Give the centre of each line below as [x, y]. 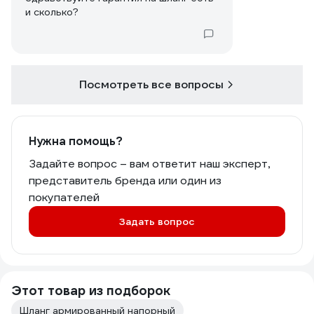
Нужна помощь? [76, 141]
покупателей [64, 197]
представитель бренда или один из [125, 180]
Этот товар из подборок [91, 291]
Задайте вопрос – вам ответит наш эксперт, [149, 164]
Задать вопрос [157, 221]
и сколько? [52, 12]
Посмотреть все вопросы [151, 84]
